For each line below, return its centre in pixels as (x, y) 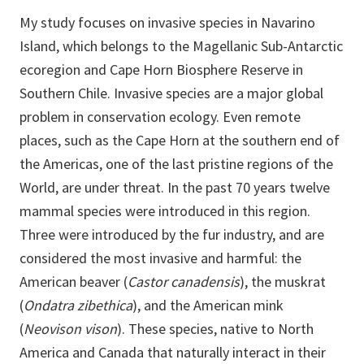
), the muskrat (283, 282)
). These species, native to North (215, 329)
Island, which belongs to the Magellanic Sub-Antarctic (181, 46)
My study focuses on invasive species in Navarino (167, 23)
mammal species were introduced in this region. (165, 211)
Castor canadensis (184, 282)
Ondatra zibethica (78, 305)
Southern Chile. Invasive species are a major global (171, 93)
